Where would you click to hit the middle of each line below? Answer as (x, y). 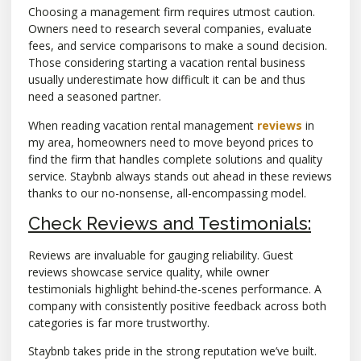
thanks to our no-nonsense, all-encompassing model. (167, 193)
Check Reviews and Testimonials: (170, 224)
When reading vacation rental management (143, 125)
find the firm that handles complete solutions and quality (175, 159)
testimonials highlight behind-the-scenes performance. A (175, 289)
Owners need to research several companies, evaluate (170, 29)
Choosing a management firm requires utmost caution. (172, 12)
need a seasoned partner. (95, 97)
